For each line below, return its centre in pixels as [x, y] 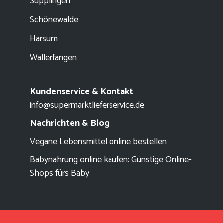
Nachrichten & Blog [70, 124]
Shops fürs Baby [59, 173]
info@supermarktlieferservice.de [87, 105]
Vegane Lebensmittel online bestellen [98, 142]
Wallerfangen [53, 58]
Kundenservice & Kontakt [82, 92]
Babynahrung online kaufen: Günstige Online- [111, 160]
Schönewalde [54, 20]
